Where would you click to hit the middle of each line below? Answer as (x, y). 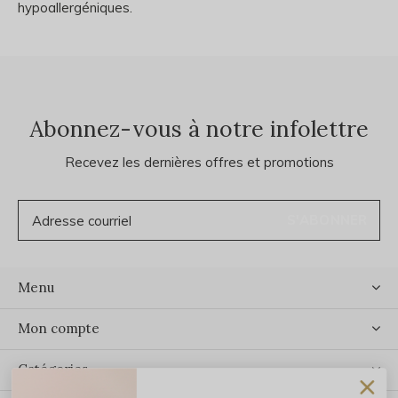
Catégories (53, 369)
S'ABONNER (327, 220)
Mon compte (59, 328)
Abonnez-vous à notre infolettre (199, 129)
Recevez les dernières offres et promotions (199, 162)
